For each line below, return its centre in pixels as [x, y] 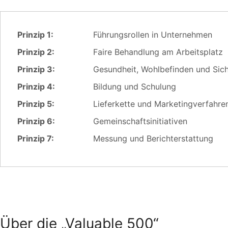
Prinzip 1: [35, 34]
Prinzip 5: [36, 104]
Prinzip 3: [36, 69]
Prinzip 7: [35, 138]
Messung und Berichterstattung [153, 138]
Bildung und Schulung [135, 86]
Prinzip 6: [36, 121]
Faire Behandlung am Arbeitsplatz [158, 52]
